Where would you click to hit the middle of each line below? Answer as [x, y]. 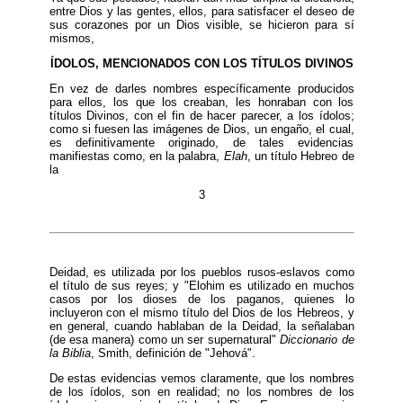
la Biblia [70, 353]
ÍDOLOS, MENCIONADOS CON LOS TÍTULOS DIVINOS [201, 63]
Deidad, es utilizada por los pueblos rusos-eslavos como [201, 272]
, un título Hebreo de [300, 156]
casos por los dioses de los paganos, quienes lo [201, 299]
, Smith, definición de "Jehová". [173, 353]
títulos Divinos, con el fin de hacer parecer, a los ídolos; [201, 115]
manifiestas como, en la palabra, [136, 156]
